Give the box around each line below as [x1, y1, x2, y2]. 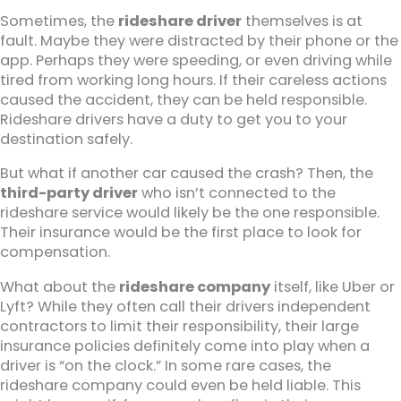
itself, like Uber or [270, 276, 395, 297]
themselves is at [242, 10, 363, 31]
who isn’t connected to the [138, 183, 336, 204]
